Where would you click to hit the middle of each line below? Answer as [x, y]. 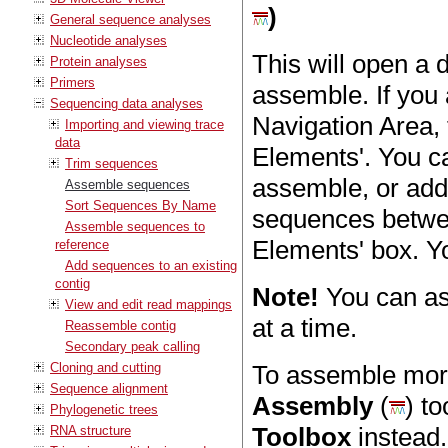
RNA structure [90, 430]
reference [82, 244]
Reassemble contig [120, 325]
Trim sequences [111, 163]
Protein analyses [98, 61]
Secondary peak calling [132, 346]
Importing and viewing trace [144, 124]
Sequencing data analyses [126, 103]
